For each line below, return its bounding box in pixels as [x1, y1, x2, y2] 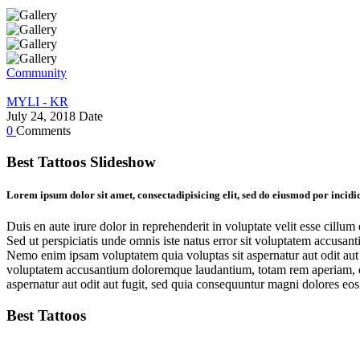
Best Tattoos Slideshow [6, 153, 156, 170]
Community [6, 65, 67, 80]
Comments [16, 123, 71, 137]
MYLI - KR [6, 94, 68, 108]
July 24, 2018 [6, 108, 76, 123]
